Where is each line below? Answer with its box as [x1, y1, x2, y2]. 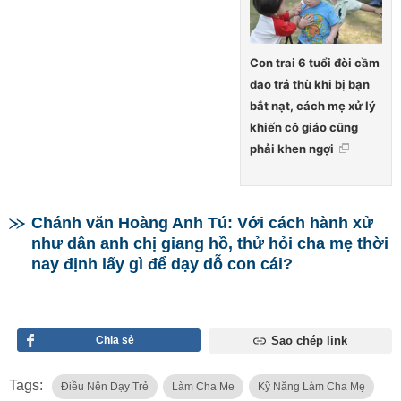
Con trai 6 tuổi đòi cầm [250, 55, 380, 71]
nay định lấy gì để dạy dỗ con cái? [31, 255, 293, 274]
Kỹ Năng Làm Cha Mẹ [258, 380, 365, 394]
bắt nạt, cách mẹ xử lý [250, 98, 376, 114]
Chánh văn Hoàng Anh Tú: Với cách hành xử [31, 214, 373, 233]
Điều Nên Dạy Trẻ [61, 380, 149, 394]
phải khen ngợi [250, 141, 334, 157]
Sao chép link [270, 334, 347, 348]
